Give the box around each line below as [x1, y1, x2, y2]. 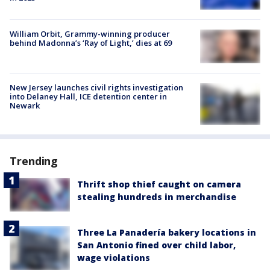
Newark [10, 99, 40, 111]
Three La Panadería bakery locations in [77, 226, 256, 238]
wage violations [77, 251, 150, 263]
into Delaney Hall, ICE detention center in [10, 90, 167, 102]
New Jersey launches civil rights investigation [10, 81, 183, 93]
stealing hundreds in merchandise [77, 190, 236, 202]
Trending [10, 153, 58, 168]
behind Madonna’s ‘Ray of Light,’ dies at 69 [10, 37, 172, 48]
